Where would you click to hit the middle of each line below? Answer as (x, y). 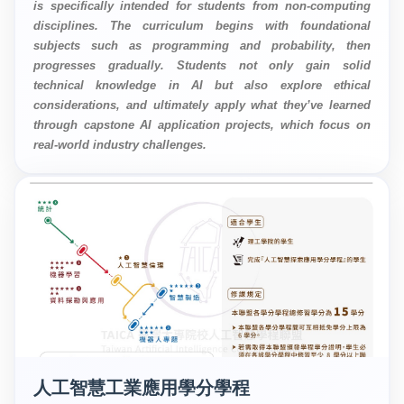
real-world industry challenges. (120, 144)
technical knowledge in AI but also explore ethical (202, 85)
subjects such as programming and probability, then (202, 45)
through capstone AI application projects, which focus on (202, 124)
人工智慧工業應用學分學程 (142, 387)
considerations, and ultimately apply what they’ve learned (202, 105)
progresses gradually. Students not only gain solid (202, 65)
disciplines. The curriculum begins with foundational (202, 25)
